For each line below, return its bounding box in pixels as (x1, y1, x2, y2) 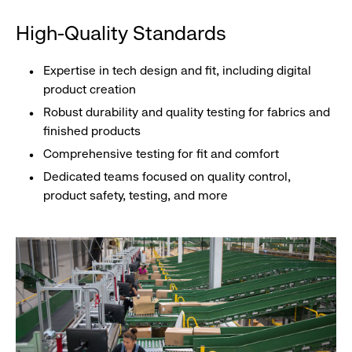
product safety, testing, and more (43, 188, 228, 203)
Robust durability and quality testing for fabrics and (43, 104, 330, 120)
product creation (43, 82, 136, 97)
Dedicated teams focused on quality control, (43, 169, 291, 185)
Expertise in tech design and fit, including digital (43, 63, 311, 79)
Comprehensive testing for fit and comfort (43, 146, 279, 162)
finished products (43, 123, 141, 139)
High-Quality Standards (16, 20, 226, 45)
